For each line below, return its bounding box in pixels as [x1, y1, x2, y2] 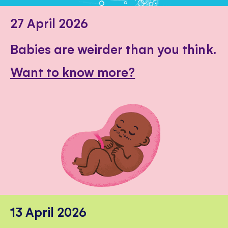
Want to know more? [10, 63, 135, 80]
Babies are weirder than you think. [10, 40, 216, 57]
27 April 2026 [10, 14, 89, 31]
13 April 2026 [10, 203, 87, 220]
